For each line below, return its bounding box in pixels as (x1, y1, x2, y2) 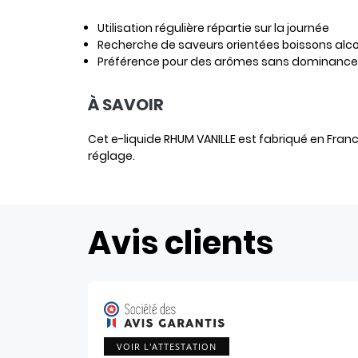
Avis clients (87, 220, 273, 265)
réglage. (87, 147, 135, 164)
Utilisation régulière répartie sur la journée (97, 19, 329, 36)
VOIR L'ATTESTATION (116, 340, 217, 353)
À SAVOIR (87, 93, 164, 116)
